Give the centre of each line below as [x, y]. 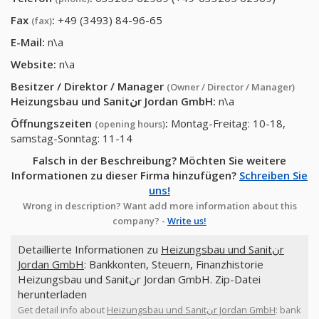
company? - [140, 221]
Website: [33, 64]
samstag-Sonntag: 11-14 [72, 138]
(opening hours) [130, 124]
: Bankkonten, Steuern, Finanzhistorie [174, 264]
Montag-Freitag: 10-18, [228, 123]
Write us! [187, 221]
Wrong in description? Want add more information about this [159, 206]
